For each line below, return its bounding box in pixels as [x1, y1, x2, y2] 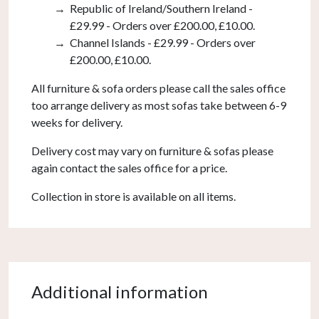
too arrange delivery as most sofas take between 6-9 [31, 98, 286, 112]
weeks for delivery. [31, 115, 122, 129]
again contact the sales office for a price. [31, 160, 227, 174]
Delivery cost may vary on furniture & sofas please [31, 143, 273, 157]
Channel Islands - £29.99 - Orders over [70, 35, 256, 49]
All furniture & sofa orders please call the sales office [31, 80, 286, 95]
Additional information [31, 281, 208, 303]
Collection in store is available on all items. [31, 189, 236, 203]
